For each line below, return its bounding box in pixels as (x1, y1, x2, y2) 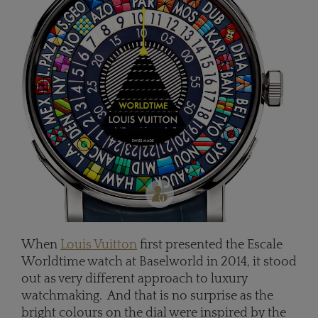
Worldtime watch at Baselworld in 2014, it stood (21, 254, 297, 269)
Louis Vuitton (60, 237, 137, 252)
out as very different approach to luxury (21, 271, 248, 286)
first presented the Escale (137, 237, 283, 252)
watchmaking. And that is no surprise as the (21, 288, 273, 303)
